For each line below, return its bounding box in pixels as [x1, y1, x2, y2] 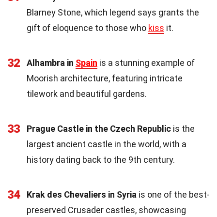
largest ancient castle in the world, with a [27, 139, 186, 149]
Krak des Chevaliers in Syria [27, 189, 137, 200]
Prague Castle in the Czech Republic [27, 123, 171, 134]
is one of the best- [137, 189, 210, 200]
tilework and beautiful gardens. [27, 88, 147, 99]
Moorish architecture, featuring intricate [27, 73, 183, 83]
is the [171, 123, 195, 134]
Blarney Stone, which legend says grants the [27, 7, 199, 17]
